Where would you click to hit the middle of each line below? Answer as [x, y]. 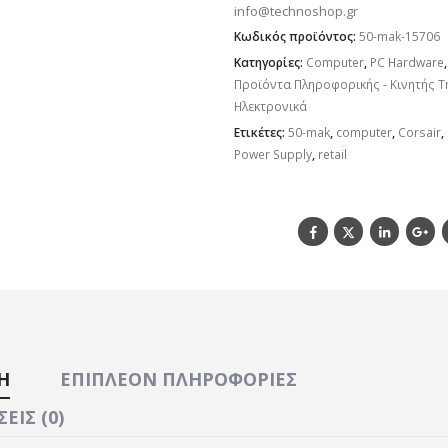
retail [332, 154]
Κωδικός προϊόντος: [296, 36]
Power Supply [273, 154]
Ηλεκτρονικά [270, 106]
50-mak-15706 [399, 36]
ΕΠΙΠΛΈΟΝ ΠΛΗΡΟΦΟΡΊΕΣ [178, 379]
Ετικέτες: [261, 132]
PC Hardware [407, 62]
